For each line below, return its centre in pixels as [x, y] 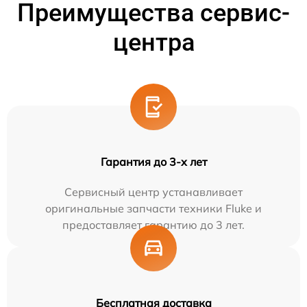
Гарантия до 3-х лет [153, 162]
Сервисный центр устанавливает [153, 192]
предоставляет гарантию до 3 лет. [153, 225]
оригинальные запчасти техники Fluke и [153, 208]
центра [153, 42]
